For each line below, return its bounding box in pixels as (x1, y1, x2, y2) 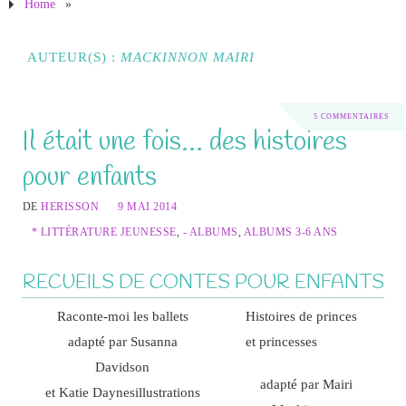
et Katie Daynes (44, 384, 135, 401)
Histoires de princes (245, 308, 357, 324)
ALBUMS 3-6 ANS (243, 226, 338, 239)
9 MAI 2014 (118, 200, 178, 214)
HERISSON (41, 200, 100, 214)
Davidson (95, 359, 150, 375)
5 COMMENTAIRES (313, 112, 389, 121)
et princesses (245, 333, 317, 350)
